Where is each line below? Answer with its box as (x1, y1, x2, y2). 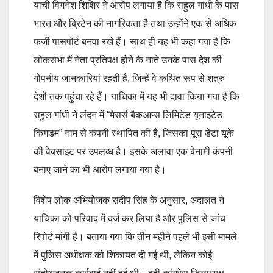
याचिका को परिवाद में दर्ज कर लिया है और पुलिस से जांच (34, 213, 225, 224)
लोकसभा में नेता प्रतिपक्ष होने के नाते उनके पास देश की (34, 54, 222, 65)
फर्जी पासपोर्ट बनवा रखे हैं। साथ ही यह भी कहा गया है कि (34, 36, 230, 47)
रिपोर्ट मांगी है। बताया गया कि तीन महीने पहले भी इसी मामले (34, 231, 237, 242)
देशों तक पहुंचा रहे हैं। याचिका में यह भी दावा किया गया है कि (34, 91, 239, 102)
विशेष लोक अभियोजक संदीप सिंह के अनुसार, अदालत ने (34, 194, 224, 205)
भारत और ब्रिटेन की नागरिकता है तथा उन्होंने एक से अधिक (34, 18, 236, 29)
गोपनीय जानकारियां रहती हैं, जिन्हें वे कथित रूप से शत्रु (34, 73, 225, 83)
